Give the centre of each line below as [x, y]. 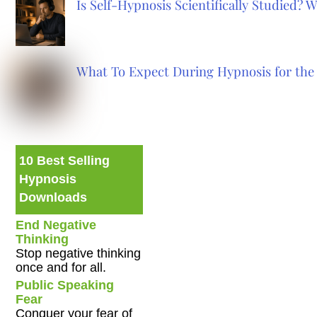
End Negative [56, 225]
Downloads [53, 198]
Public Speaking [65, 286]
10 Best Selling [65, 161]
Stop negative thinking [79, 254]
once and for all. [61, 268]
